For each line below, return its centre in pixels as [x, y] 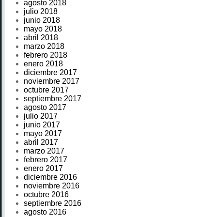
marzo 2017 [44, 151]
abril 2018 [41, 38]
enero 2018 [43, 64]
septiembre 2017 [53, 99]
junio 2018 [42, 20]
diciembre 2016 [50, 177]
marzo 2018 [44, 46]
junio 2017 [42, 125]
